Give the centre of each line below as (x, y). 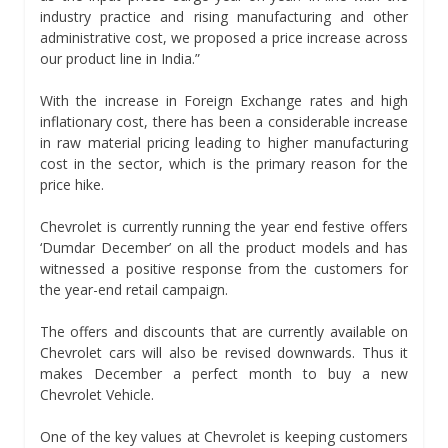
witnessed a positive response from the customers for (224, 268)
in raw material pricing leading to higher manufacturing (224, 142)
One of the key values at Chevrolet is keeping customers (224, 436)
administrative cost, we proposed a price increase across (224, 37)
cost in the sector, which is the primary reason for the (224, 163)
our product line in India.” (120, 58)
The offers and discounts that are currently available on (224, 331)
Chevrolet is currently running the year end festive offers (224, 226)
